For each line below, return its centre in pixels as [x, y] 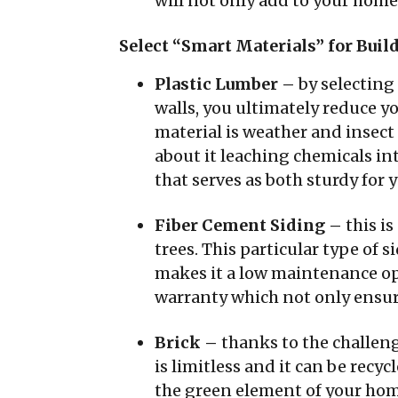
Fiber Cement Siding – [250, 225]
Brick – [188, 342]
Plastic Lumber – [227, 84]
